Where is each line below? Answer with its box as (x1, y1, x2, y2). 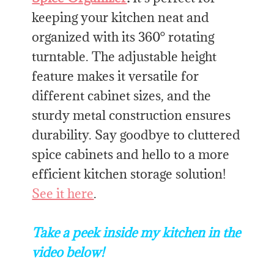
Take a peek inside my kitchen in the (32, 224, 241, 242)
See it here (32, 185, 94, 202)
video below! (32, 244, 105, 261)
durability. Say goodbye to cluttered (32, 127, 241, 144)
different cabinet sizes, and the (32, 87, 212, 105)
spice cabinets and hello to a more (32, 146, 230, 163)
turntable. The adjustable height (32, 48, 217, 65)
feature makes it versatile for (32, 68, 199, 85)
